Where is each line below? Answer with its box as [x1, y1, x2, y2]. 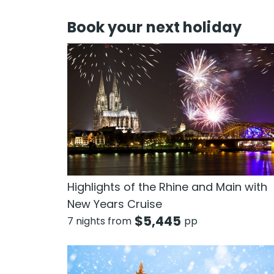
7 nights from [67, 213, 131, 228]
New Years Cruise [67, 196, 162, 212]
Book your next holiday [67, 17, 242, 38]
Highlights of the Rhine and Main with [67, 179, 267, 194]
